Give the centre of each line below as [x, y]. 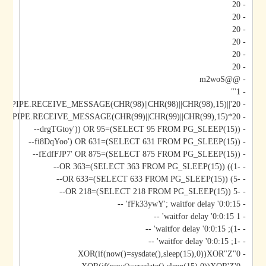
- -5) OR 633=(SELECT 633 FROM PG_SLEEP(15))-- [259, 179]
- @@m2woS [253, 80]
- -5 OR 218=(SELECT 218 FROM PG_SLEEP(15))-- [259, 192]
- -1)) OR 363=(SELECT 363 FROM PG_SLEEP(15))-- [259, 167]
